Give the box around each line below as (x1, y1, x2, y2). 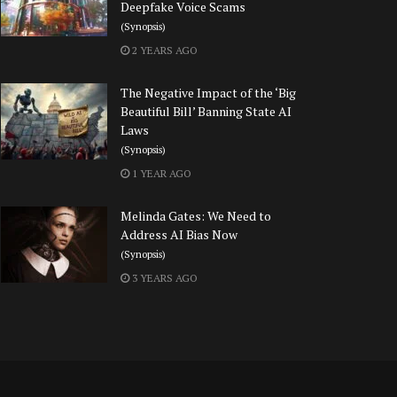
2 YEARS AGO (129, 43, 198, 58)
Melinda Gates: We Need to (121, 207, 271, 225)
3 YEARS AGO (129, 271, 198, 285)
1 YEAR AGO (129, 167, 191, 181)
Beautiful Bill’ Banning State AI (121, 103, 292, 121)
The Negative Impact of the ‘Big (121, 84, 296, 102)
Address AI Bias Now (121, 226, 237, 244)
